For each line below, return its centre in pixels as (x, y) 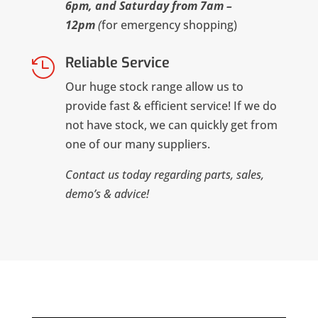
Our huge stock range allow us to (154, 87)
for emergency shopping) (169, 25)
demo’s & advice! (107, 194)
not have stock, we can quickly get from (171, 125)
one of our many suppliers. (137, 144)
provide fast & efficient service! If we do (171, 106)
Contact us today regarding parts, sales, (164, 175)
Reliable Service (117, 63)
